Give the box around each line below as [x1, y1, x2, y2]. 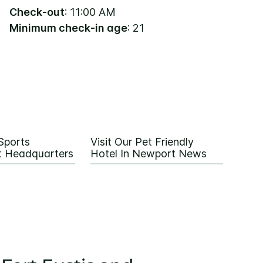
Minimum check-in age [9, 22, 127, 35]
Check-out [9, 6, 65, 19]
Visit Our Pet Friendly [90, 136, 194, 149]
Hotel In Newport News [90, 147, 207, 160]
